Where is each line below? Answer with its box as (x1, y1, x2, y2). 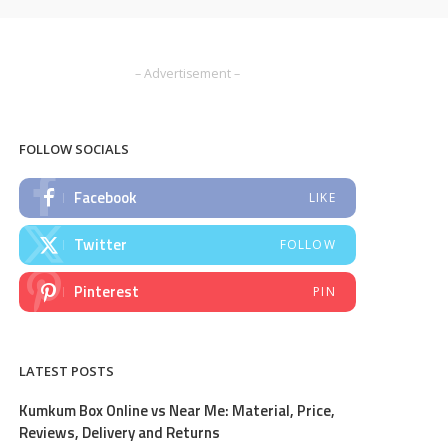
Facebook (74, 186, 138, 209)
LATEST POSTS (19, 362, 115, 380)
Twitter (74, 233, 128, 256)
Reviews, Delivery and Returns (19, 421, 221, 444)
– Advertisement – (135, 65, 241, 82)
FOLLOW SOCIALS (19, 140, 130, 158)
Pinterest (74, 280, 140, 303)
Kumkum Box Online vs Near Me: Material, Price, (19, 399, 336, 422)
